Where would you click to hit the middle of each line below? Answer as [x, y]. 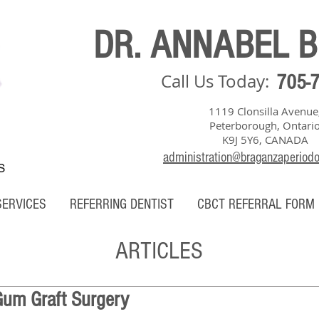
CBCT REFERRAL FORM [256, 204]
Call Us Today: [217, 81]
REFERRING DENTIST [122, 204]
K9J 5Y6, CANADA [265, 140]
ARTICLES [159, 251]
